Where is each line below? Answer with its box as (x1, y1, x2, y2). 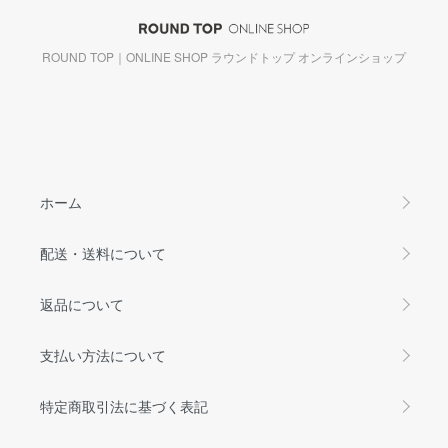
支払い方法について (40, 344, 166, 365)
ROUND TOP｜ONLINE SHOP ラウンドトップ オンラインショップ (42, 47, 406, 65)
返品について (40, 293, 124, 314)
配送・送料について (40, 242, 166, 263)
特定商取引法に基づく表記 (40, 395, 208, 416)
